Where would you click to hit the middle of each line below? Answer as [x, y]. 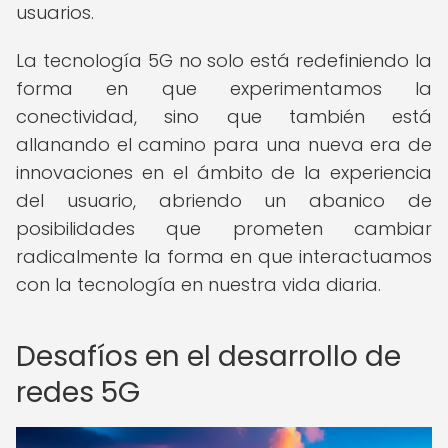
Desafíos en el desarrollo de [208, 356]
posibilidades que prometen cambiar [224, 228]
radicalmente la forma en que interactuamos [224, 256]
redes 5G [78, 392]
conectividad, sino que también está [224, 116]
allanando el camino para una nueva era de [224, 144]
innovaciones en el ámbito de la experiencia [224, 172]
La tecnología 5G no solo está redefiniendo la [224, 60]
